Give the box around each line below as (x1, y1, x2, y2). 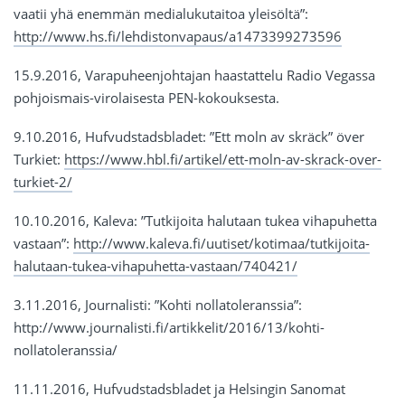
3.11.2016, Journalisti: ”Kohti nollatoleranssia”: (14, 296, 302, 315)
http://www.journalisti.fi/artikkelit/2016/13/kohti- (14, 318, 325, 337)
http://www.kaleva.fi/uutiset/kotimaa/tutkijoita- (73, 234, 370, 253)
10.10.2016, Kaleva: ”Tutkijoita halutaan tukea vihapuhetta (14, 212, 377, 231)
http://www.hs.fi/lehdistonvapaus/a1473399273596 (14, 27, 342, 46)
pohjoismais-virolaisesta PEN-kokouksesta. (14, 89, 279, 108)
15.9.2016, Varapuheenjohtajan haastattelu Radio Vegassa (14, 66, 375, 85)
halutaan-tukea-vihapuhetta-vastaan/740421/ (14, 257, 297, 276)
